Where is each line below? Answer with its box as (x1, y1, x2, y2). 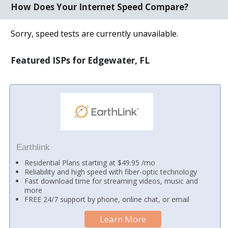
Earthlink (16, 142, 50, 152)
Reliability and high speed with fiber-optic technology (24, 166, 197, 177)
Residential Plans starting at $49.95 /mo (24, 157, 156, 167)
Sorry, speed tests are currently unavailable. (11, 27, 179, 39)
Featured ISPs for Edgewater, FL (11, 54, 150, 66)
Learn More (100, 213, 147, 225)
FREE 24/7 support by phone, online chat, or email (24, 194, 190, 204)
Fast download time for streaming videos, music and (24, 176, 198, 186)
